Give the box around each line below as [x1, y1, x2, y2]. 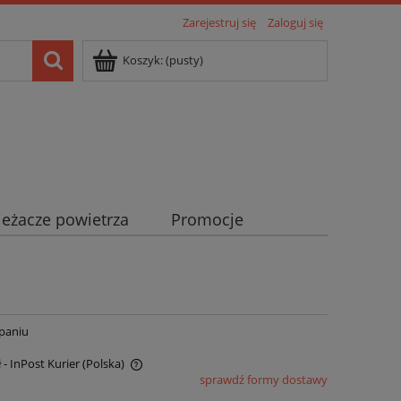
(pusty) [166, 52, 203, 68]
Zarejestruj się [183, 14, 256, 30]
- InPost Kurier [4, 355, 81, 372]
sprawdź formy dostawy [199, 371, 328, 388]
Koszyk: [123, 52, 163, 68]
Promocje [170, 209, 243, 231]
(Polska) [82, 355, 125, 372]
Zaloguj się [268, 14, 323, 30]
